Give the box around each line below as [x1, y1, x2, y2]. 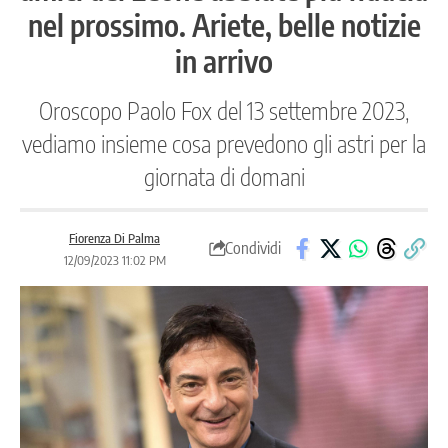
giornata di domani [143, 160, 305, 191]
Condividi [225, 238, 281, 259]
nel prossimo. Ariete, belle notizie [27, 5, 421, 44]
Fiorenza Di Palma [69, 229, 160, 246]
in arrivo [175, 41, 273, 80]
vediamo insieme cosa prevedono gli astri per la [22, 127, 426, 158]
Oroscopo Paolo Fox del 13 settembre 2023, [39, 94, 409, 125]
